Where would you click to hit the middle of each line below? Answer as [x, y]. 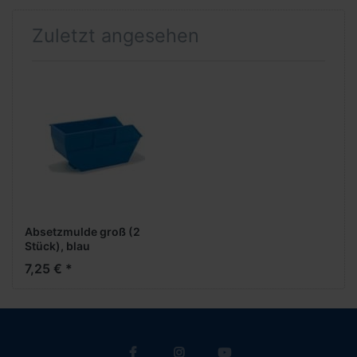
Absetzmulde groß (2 [82, 232]
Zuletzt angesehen [116, 35]
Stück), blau [57, 246]
